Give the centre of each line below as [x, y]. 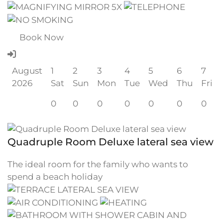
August [27, 70]
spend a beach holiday [55, 177]
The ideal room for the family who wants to [98, 164]
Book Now [42, 37]
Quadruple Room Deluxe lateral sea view [111, 142]
